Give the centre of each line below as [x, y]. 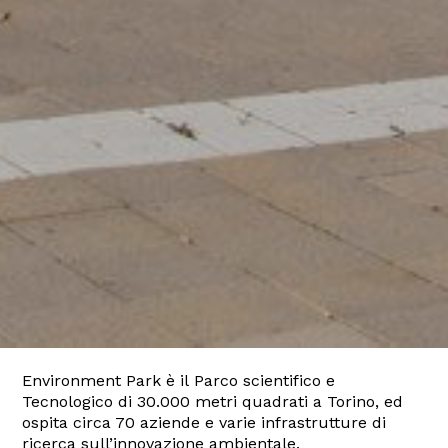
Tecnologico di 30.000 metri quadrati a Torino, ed [213, 402]
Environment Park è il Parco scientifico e [179, 381]
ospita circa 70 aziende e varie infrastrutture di [204, 423]
